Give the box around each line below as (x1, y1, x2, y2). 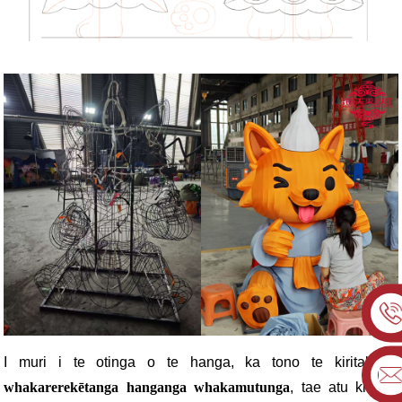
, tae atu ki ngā (290, 379, 398, 395)
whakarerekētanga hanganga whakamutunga (4, 379, 291, 395)
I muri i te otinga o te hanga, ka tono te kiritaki (4, 354, 376, 370)
